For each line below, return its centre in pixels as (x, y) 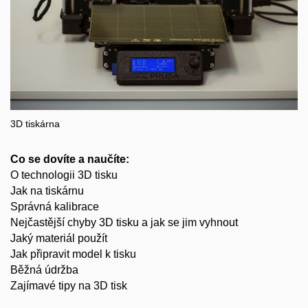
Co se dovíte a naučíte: (70, 159)
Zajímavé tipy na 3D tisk (69, 286)
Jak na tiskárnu (47, 191)
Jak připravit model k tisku (73, 254)
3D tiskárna (35, 124)
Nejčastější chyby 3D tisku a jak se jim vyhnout (124, 222)
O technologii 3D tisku (64, 175)
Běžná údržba (44, 270)
